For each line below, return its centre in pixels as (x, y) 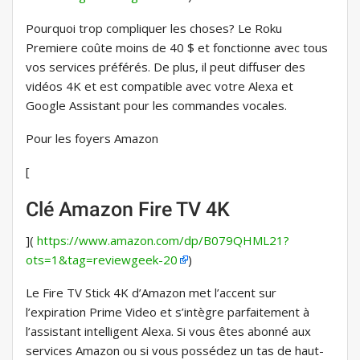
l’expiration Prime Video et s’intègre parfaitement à (168, 312)
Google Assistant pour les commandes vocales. (156, 106)
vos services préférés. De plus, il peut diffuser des (166, 67)
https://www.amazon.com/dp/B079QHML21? (163, 241)
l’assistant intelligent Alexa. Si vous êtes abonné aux (168, 331)
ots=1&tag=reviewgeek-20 (102, 260)
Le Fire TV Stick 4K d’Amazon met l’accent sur (151, 293)
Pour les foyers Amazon (92, 139)
